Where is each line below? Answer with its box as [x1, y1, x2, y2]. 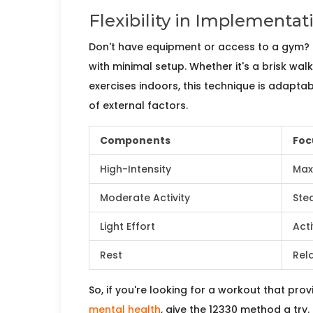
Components [100, 133, 170, 148]
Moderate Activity [100, 191, 190, 205]
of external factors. [89, 99, 188, 113]
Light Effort [100, 219, 155, 234]
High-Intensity [100, 162, 171, 177]
